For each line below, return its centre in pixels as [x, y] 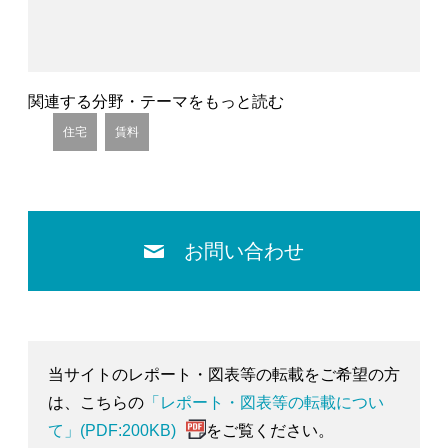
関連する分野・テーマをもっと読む [156, 101]
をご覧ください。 [270, 430]
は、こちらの [96, 402]
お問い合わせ [244, 250]
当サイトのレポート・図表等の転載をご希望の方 [224, 374]
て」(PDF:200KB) [112, 430]
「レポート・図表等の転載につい [264, 402]
